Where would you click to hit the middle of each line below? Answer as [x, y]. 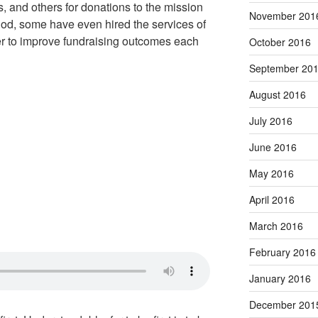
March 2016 [276, 225]
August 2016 [277, 94]
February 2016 [282, 252]
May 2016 [271, 173]
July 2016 [270, 120]
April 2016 [272, 199]
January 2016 [280, 278]
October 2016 [280, 42]
